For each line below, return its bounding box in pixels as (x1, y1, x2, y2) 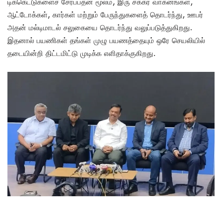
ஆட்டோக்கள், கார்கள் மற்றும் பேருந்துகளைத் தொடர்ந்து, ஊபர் (7, 10, 203, 19)
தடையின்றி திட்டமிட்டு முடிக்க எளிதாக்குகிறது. (7, 49, 156, 58)
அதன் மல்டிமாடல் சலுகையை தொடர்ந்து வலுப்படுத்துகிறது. (7, 23, 192, 32)
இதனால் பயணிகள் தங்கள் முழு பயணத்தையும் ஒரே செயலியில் (7, 36, 205, 45)
